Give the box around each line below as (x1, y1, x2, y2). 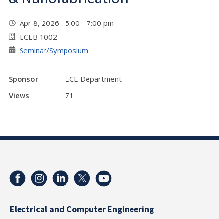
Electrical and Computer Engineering (10, 203, 154, 216)
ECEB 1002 (20, 32, 57, 42)
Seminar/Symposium (20, 45, 88, 55)
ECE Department (65, 74, 122, 84)
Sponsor (9, 74, 38, 84)
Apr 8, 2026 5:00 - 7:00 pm (20, 18, 118, 28)
